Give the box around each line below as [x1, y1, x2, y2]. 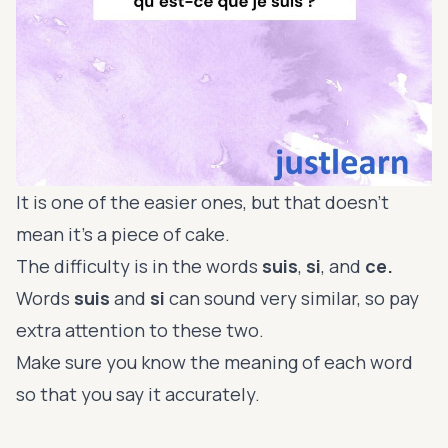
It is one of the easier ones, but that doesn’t [16, 189, 389, 214]
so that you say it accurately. [16, 381, 260, 406]
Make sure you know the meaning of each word [16, 349, 413, 374]
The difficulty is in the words [16, 253, 262, 278]
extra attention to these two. [16, 317, 268, 342]
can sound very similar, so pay [169, 285, 419, 310]
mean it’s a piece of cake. [16, 221, 234, 246]
